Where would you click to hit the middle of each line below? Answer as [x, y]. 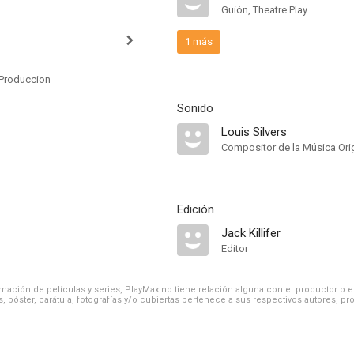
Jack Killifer [251, 233]
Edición [196, 209]
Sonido [195, 108]
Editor [235, 249]
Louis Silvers [254, 132]
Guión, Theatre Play [264, 10]
